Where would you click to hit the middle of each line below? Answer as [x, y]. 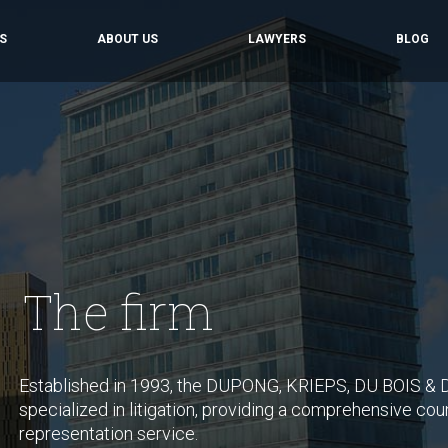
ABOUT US [127, 39]
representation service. [108, 433]
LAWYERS [277, 39]
